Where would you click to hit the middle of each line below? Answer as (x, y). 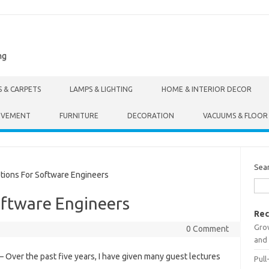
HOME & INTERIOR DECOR (207, 89)
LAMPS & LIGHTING (101, 89)
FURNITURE (79, 116)
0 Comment (207, 229)
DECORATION (151, 116)
